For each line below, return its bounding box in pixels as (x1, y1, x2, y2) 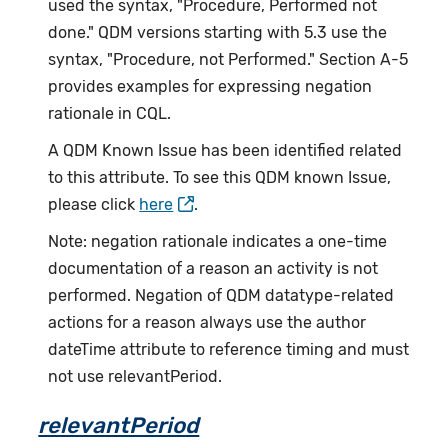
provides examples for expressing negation (48, 77, 373, 97)
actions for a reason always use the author (48, 313, 367, 333)
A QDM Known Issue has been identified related (48, 141, 403, 161)
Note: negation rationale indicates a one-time (48, 232, 388, 252)
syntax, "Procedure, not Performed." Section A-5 (48, 50, 409, 70)
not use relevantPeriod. (48, 367, 223, 387)
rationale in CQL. (48, 104, 172, 124)
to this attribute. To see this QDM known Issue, (48, 168, 392, 188)
